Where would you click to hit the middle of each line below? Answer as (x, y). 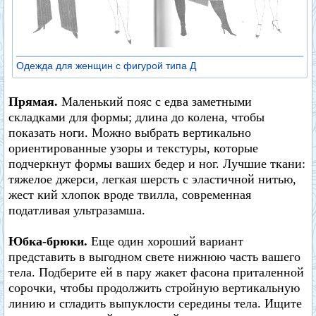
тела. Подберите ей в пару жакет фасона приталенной (156, 272)
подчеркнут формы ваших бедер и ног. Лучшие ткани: (157, 164)
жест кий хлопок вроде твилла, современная (130, 195)
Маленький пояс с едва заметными (157, 102)
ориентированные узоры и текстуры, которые (133, 148)
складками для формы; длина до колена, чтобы (136, 117)
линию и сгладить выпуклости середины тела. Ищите (155, 303)
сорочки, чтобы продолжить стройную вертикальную (154, 288)
